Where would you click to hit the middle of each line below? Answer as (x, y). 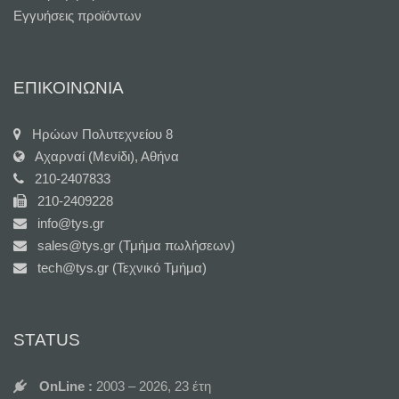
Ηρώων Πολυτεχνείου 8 (97, 134)
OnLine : (68, 386)
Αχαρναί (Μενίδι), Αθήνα (102, 156)
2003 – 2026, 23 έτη (154, 386)
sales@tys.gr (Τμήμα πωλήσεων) (131, 245)
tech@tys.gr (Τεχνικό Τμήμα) (117, 267)
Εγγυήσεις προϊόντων (77, 15)
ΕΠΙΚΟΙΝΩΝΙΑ (69, 87)
